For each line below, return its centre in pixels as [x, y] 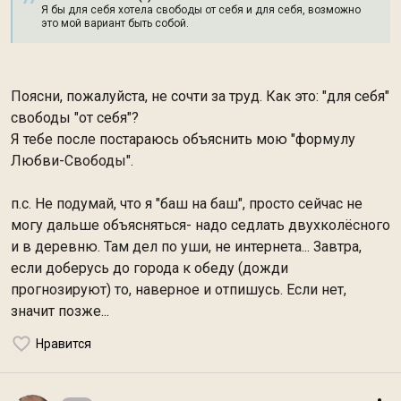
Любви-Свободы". [72, 161]
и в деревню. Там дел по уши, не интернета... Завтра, [186, 247]
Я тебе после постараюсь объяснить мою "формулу [183, 139]
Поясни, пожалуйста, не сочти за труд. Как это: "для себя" [200, 96]
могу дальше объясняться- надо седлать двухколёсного [200, 225]
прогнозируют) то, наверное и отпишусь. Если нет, [179, 290]
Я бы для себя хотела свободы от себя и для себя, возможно [201, 10]
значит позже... [60, 311]
